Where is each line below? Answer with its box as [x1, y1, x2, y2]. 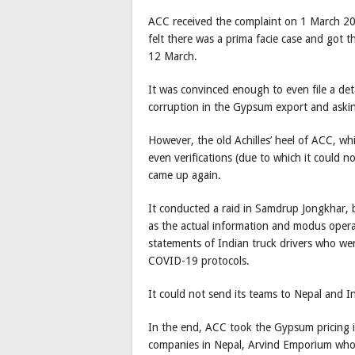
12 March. [148, 50, 197, 63]
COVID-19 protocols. [148, 254, 250, 268]
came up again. [148, 169, 221, 182]
